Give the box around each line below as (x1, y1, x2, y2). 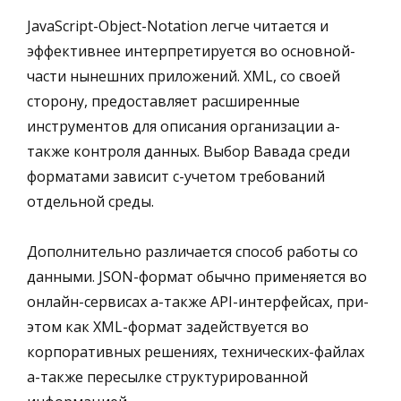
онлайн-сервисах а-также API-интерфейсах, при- (27, 291, 369, 311)
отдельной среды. (27, 191, 154, 211)
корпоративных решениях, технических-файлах (27, 341, 364, 362)
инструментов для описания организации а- (27, 115, 340, 136)
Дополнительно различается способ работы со (27, 241, 358, 261)
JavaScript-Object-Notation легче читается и (27, 15, 328, 36)
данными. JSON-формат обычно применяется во (27, 266, 367, 286)
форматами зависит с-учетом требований (27, 166, 325, 186)
